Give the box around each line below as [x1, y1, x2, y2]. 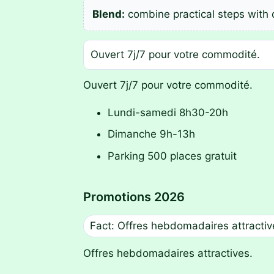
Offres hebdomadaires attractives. [83, 247, 253, 260]
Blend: [92, 7, 125, 20]
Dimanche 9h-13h [108, 128, 195, 141]
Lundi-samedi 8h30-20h [108, 106, 228, 119]
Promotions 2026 [83, 189, 185, 204]
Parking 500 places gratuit [108, 149, 237, 162]
